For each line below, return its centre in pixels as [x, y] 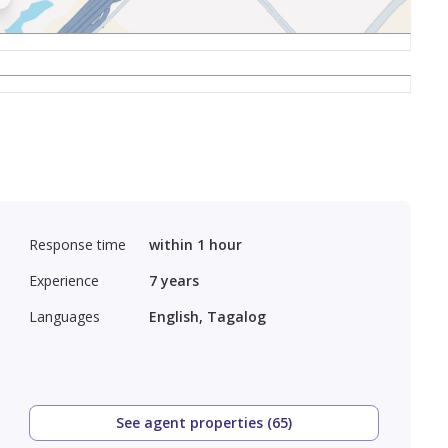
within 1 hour [196, 244]
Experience [64, 280]
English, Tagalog [208, 316]
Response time [78, 244]
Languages [65, 316]
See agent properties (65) [203, 422]
